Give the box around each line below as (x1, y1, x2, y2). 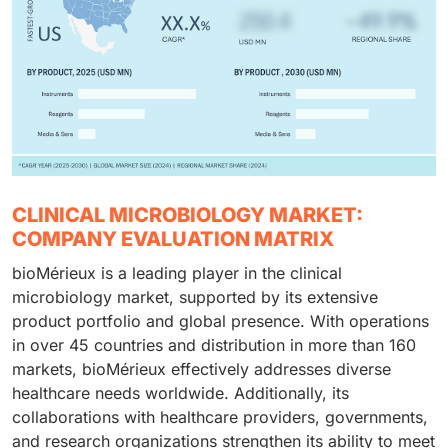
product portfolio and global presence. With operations (12, 311, 429, 332)
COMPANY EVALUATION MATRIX (12, 227, 334, 252)
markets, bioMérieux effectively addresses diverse (12, 359, 391, 380)
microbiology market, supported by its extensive (12, 287, 378, 308)
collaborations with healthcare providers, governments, (12, 407, 428, 428)
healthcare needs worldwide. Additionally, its (12, 383, 349, 404)
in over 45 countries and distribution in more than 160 (12, 335, 416, 356)
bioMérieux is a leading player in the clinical (12, 263, 342, 284)
